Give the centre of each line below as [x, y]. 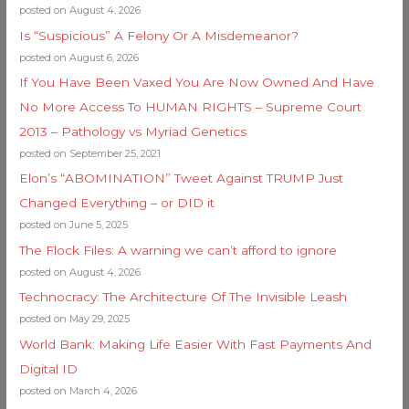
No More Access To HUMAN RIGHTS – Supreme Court [191, 106]
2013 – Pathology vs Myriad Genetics [133, 131]
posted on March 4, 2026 [79, 390]
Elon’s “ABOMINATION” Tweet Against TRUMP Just [182, 178]
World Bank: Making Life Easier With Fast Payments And [196, 344]
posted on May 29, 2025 [75, 319]
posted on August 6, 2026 [79, 57]
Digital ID [49, 368]
